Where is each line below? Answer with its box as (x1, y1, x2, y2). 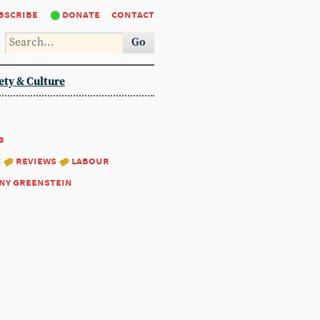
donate (62, 7, 100, 21)
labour (71, 154, 109, 167)
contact (111, 7, 154, 21)
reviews (16, 154, 56, 167)
